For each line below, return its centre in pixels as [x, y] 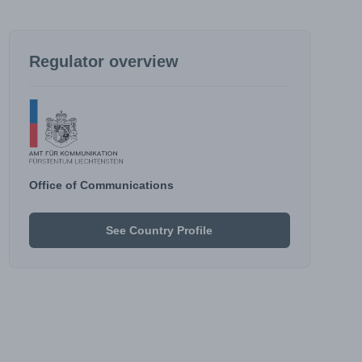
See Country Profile [160, 230]
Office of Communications [101, 185]
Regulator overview [103, 61]
